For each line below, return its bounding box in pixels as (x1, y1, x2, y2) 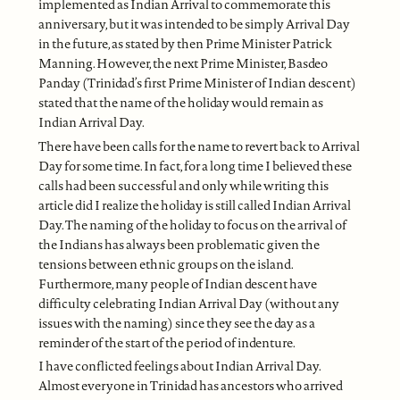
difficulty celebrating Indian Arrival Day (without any (37, 294, 339, 312)
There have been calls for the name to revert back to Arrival (37, 137, 360, 155)
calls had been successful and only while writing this (37, 176, 329, 195)
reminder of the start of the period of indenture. (37, 333, 296, 352)
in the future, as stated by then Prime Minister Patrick (37, 35, 332, 54)
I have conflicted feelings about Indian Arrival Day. (37, 356, 321, 375)
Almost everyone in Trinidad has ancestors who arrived (37, 376, 343, 395)
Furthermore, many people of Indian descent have (37, 274, 317, 293)
